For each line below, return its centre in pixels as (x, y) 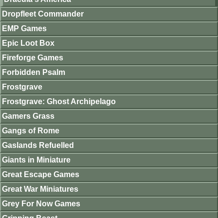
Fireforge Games (33, 58)
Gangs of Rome (31, 131)
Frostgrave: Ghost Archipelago (59, 102)
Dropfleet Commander (43, 14)
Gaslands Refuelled (38, 145)
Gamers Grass (28, 116)
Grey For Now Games (41, 204)
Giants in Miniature (36, 160)
